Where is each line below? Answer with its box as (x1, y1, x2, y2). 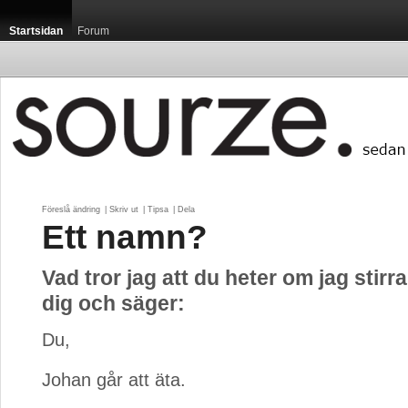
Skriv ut (109, 205, 138, 214)
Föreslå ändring (42, 205, 100, 214)
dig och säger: (42, 291, 185, 315)
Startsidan (9, 25, 63, 37)
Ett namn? (42, 218, 208, 256)
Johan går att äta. (42, 370, 186, 390)
